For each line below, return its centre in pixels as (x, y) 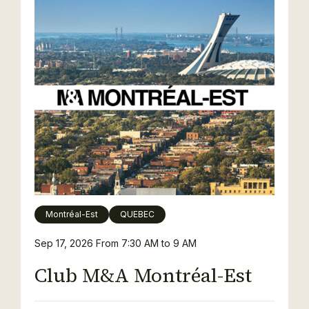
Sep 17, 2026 (65, 243)
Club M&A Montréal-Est (143, 275)
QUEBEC (137, 214)
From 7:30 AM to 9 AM (146, 243)
